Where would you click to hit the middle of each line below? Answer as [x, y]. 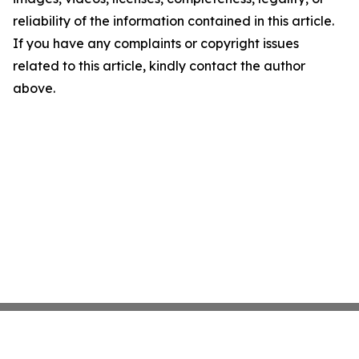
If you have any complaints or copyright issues [156, 43]
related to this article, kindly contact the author [159, 66]
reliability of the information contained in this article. [173, 21]
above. [34, 88]
